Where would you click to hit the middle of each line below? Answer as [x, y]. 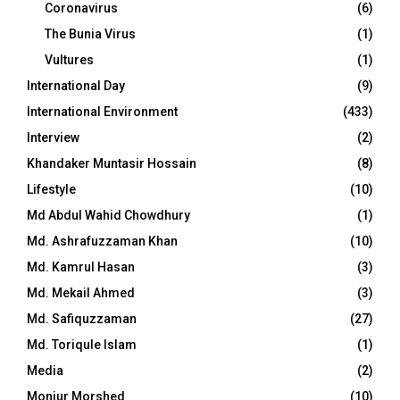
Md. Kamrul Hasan [81, 267]
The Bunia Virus [90, 34]
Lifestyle [51, 189]
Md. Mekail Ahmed [81, 293]
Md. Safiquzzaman [82, 319]
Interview [53, 137]
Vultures [69, 60]
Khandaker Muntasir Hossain [112, 163]
